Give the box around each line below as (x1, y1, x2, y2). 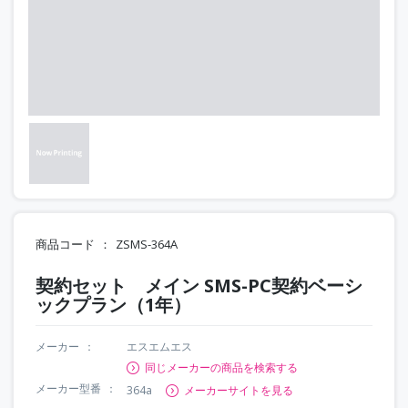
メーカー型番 (36, 380, 101, 396)
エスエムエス (127, 338, 192, 354)
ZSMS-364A (116, 235, 178, 252)
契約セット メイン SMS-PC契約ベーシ (36, 272, 362, 298)
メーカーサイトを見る (184, 382, 293, 398)
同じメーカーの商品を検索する (145, 359, 298, 375)
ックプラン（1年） (36, 291, 191, 317)
